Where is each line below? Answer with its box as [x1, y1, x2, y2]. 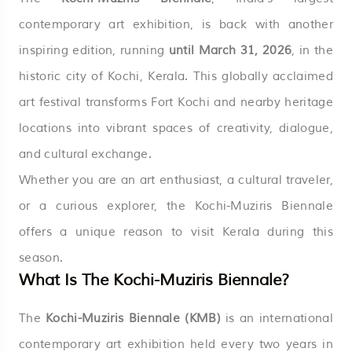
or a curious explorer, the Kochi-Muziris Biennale [19, 198, 333, 214]
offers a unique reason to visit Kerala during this [19, 224, 333, 240]
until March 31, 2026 [168, 42, 292, 58]
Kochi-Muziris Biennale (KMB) [46, 310, 221, 326]
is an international [220, 310, 333, 326]
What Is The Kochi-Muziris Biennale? [19, 269, 289, 290]
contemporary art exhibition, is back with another [19, 16, 333, 32]
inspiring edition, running [19, 42, 169, 58]
